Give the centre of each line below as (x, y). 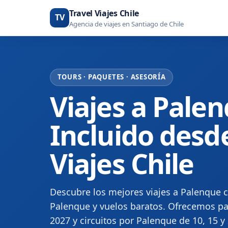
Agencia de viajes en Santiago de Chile (126, 24)
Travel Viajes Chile (104, 13)
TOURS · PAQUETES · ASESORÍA (111, 77)
